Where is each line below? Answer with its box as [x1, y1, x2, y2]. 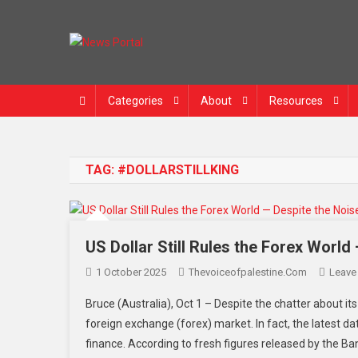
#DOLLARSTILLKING [117, 161, 239, 177]
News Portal [70, 53, 210, 84]
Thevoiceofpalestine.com [189, 265, 307, 278]
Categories [108, 93, 163, 107]
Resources [269, 93, 323, 107]
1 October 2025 [96, 265, 166, 278]
